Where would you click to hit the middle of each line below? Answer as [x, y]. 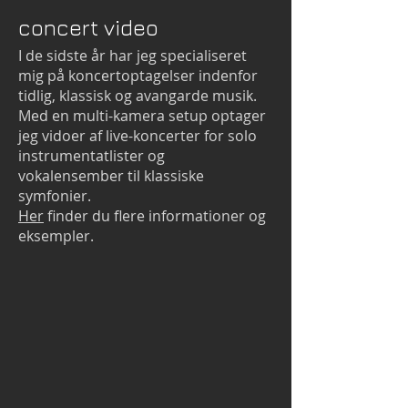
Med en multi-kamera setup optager [142, 116]
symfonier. [56, 196]
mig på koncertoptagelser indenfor [138, 76]
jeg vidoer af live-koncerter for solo [138, 136]
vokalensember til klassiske [111, 176]
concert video [88, 27]
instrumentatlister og [92, 156]
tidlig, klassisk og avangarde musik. [138, 96]
